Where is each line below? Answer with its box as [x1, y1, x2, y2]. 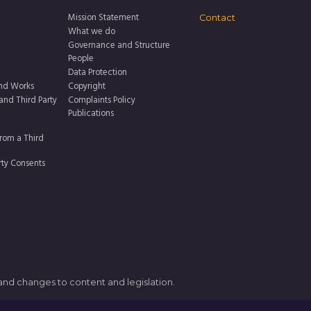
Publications [67, 107, 114, 121]
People [67, 52, 94, 67]
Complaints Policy [67, 93, 135, 108]
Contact [199, 12, 236, 24]
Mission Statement [67, 11, 139, 26]
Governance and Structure [67, 38, 170, 53]
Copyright [67, 79, 106, 94]
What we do [67, 24, 115, 39]
